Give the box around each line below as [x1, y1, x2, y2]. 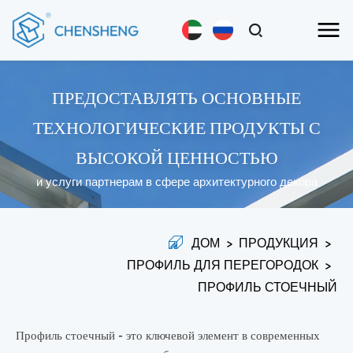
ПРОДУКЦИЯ [239, 234, 318, 251]
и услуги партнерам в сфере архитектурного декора [35, 173, 318, 189]
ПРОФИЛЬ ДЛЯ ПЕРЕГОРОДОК [127, 256, 318, 273]
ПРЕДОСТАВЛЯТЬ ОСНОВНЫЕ [52, 79, 301, 110]
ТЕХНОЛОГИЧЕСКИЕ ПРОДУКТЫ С [32, 109, 321, 139]
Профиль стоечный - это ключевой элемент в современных [16, 327, 320, 344]
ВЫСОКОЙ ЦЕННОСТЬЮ [75, 139, 278, 169]
